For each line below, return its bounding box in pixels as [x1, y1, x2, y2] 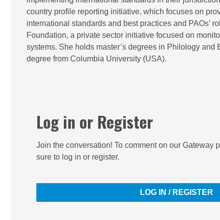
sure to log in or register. [36, 153, 119, 161]
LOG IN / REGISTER [139, 188, 213, 196]
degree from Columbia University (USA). [27, 55, 166, 63]
